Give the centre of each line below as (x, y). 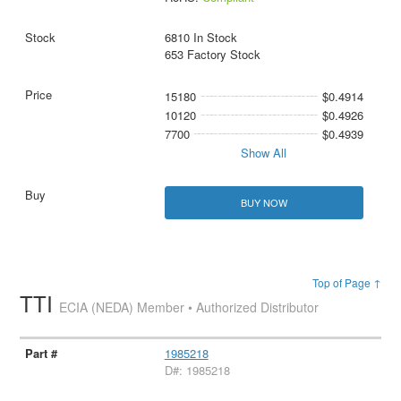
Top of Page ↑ (346, 283)
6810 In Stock (200, 37)
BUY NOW (264, 203)
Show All (264, 152)
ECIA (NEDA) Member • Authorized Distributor (189, 307)
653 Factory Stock (212, 54)
